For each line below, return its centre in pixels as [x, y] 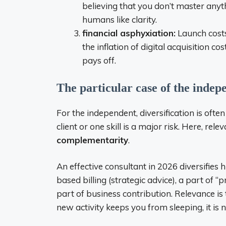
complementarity [92, 140]
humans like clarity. [120, 19]
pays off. [99, 60]
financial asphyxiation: [129, 33]
